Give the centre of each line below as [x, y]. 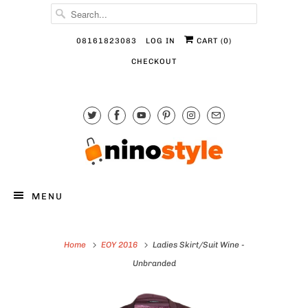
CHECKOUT [154, 62]
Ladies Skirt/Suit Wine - [197, 245]
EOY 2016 [119, 245]
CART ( [209, 41]
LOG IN [161, 41]
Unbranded [154, 263]
